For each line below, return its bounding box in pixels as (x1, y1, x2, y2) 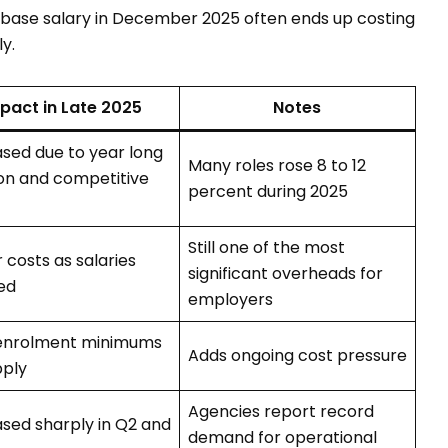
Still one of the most (187, 235, 345, 259)
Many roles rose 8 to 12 (187, 153, 366, 177)
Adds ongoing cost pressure (187, 343, 407, 367)
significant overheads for (187, 261, 383, 285)
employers (187, 287, 273, 311)
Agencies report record (187, 399, 374, 423)
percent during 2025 (187, 179, 348, 203)
